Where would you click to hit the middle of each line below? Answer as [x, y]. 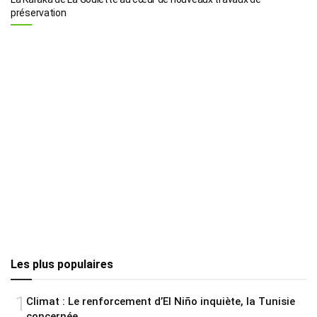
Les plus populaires [62, 264]
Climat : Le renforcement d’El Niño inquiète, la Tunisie [161, 301]
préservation [39, 12]
